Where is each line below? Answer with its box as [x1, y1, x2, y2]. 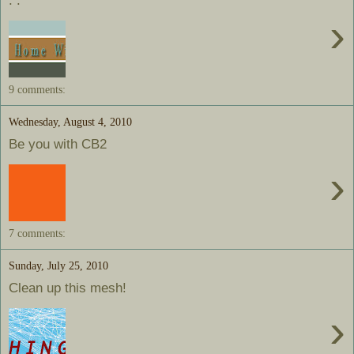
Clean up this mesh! [9, 280, 126, 296]
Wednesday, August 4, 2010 [9, 115, 132, 128]
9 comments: [9, 82, 66, 96]
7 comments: [9, 226, 66, 239]
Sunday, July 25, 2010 [9, 258, 108, 272]
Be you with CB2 [9, 136, 107, 153]
